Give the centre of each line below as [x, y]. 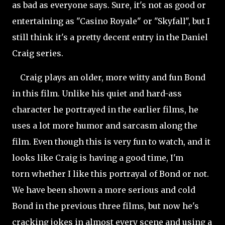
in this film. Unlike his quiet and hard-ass [97, 93]
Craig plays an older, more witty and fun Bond [109, 77]
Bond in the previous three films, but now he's [105, 206]
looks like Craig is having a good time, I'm [98, 158]
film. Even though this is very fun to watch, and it [111, 142]
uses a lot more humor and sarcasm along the [105, 126]
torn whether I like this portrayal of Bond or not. [110, 174]
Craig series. [39, 53]
